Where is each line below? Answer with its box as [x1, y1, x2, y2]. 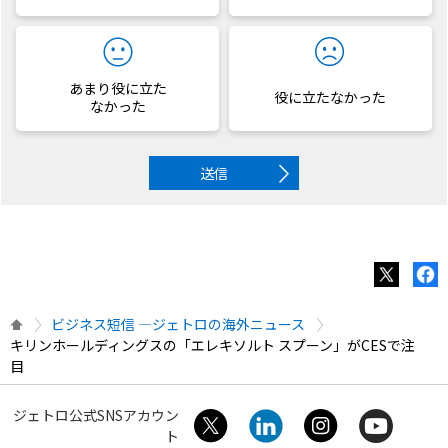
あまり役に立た [68, 78, 167, 98]
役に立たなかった [274, 87, 387, 107]
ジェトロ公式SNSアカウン [13, 405, 180, 425]
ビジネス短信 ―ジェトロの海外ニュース [51, 314, 305, 334]
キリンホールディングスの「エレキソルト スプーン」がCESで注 [10, 335, 415, 355]
